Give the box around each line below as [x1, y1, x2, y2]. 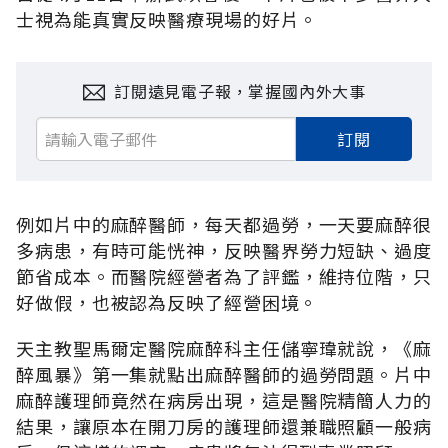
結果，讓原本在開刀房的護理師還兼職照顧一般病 [16, 412, 432, 439]
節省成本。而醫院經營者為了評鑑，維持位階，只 [16, 262, 432, 289]
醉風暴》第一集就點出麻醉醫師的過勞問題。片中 [16, 360, 432, 387]
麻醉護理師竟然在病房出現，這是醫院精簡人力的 [16, 386, 432, 413]
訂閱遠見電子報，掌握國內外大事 [114, 79, 366, 104]
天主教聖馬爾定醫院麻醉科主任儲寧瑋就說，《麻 [16, 334, 432, 361]
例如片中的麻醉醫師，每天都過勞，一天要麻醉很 [16, 210, 432, 237]
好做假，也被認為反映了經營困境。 [16, 288, 319, 315]
